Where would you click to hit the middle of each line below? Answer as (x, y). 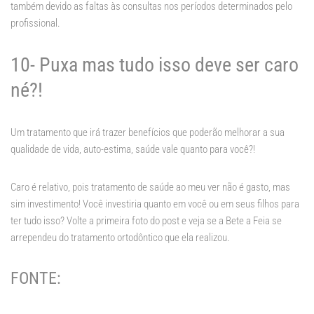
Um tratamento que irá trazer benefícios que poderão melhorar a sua (148, 133)
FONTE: (36, 279)
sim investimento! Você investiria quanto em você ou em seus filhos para (155, 204)
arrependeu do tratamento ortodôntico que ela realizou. (120, 238)
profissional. (35, 23)
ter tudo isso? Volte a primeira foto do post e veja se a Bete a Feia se (146, 221)
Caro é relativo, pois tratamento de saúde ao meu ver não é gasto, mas (150, 187)
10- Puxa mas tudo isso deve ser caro (155, 65)
